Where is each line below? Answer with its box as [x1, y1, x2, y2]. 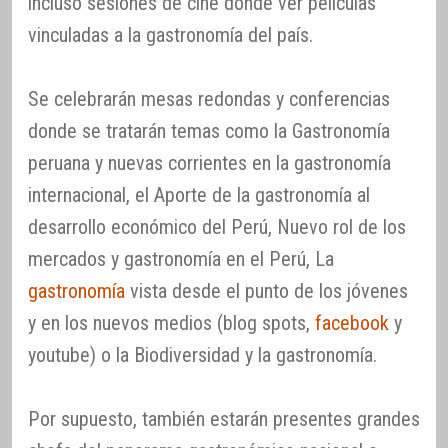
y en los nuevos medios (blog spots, [28, 311, 315, 336]
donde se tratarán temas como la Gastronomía [28, 119, 390, 144]
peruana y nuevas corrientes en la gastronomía [28, 151, 391, 176]
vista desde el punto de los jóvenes [125, 279, 408, 304]
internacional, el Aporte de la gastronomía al [28, 183, 370, 208]
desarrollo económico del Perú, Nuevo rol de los [28, 215, 406, 240]
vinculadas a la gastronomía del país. [28, 23, 313, 48]
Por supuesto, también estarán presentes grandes [28, 407, 420, 432]
